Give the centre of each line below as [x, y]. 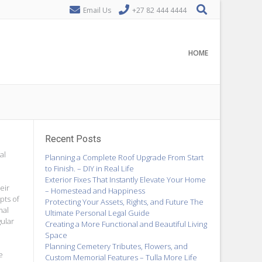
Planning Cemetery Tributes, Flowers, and [116, 246]
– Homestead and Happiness [95, 190]
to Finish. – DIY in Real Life [89, 168]
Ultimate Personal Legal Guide [97, 213]
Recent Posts [73, 139]
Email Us [97, 10]
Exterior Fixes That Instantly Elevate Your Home [125, 179]
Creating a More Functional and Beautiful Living [126, 224]
